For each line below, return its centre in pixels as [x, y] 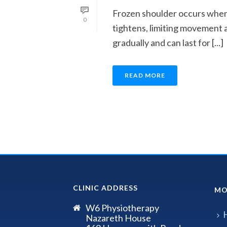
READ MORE [145, 75]
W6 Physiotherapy [122, 207]
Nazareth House [118, 218]
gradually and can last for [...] [168, 42]
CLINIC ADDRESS [105, 187]
